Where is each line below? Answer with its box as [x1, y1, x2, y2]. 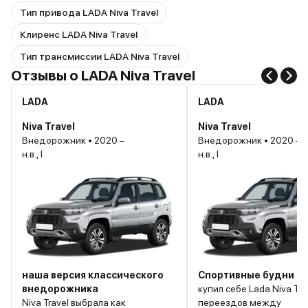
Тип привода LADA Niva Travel [20, 7, 158, 19]
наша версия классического [22, 269, 164, 281]
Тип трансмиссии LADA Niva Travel [20, 51, 179, 63]
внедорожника [22, 283, 98, 295]
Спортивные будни [198, 269, 294, 281]
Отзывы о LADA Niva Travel [11, 67, 195, 85]
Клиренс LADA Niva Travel [20, 29, 137, 41]
